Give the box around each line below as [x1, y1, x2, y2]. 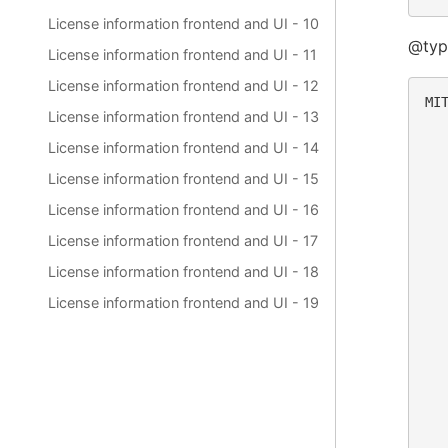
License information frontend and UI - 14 [48, 139, 319, 157]
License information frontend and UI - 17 [48, 232, 318, 250]
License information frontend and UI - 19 [48, 294, 319, 312]
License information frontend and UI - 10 [48, 15, 319, 33]
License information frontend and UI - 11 [48, 46, 317, 64]
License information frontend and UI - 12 [48, 77, 319, 95]
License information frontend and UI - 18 [48, 263, 319, 281]
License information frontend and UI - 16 [48, 201, 319, 219]
